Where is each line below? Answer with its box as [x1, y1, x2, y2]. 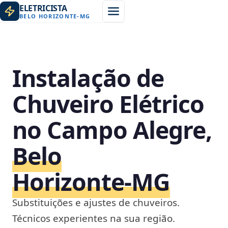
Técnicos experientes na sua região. [12, 212, 175, 225]
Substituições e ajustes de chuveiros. [12, 196, 180, 209]
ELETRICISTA [19, 2, 67, 14]
